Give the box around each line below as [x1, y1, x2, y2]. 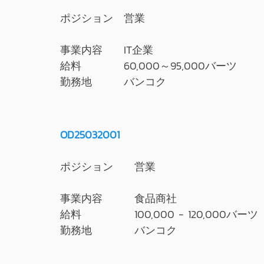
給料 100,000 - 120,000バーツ [60, 206, 258, 222]
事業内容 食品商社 [60, 190, 177, 206]
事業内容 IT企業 [60, 42, 153, 58]
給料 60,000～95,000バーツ [60, 58, 237, 74]
